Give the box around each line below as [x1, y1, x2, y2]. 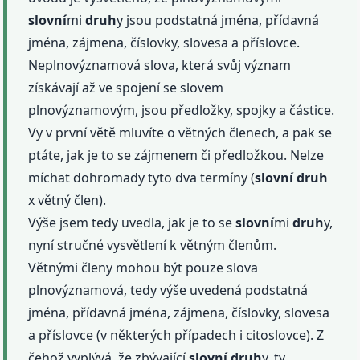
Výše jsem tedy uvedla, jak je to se [28, 213, 236, 231]
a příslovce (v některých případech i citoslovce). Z [28, 325, 325, 344]
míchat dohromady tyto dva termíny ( [28, 168, 256, 186]
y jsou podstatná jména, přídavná [117, 10, 320, 29]
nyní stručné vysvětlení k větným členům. [28, 235, 277, 254]
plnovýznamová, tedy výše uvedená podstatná [28, 280, 309, 299]
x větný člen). [28, 190, 107, 209]
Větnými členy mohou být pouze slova [28, 258, 259, 276]
